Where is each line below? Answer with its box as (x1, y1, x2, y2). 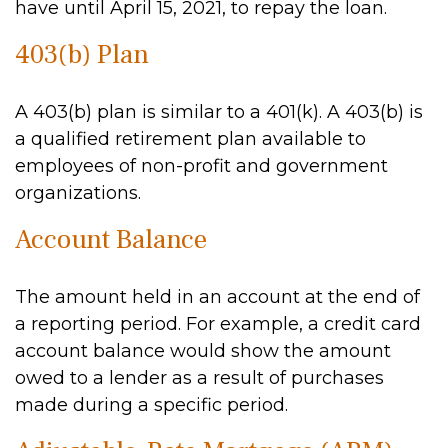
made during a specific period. (15, 394, 288, 416)
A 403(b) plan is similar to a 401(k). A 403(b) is (15, 101, 423, 123)
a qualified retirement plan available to (15, 128, 366, 150)
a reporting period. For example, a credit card (15, 313, 421, 335)
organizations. (15, 182, 141, 204)
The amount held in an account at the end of (15, 286, 420, 308)
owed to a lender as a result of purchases (15, 367, 384, 389)
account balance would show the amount (15, 340, 391, 362)
